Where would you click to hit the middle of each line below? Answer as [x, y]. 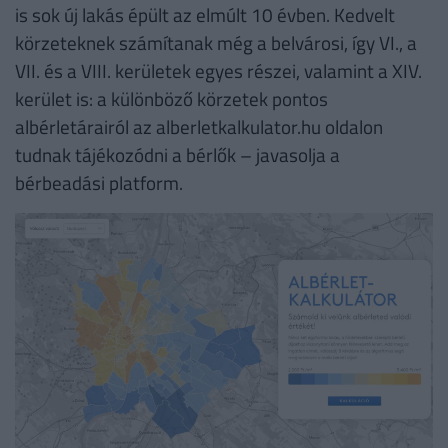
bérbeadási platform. [99, 183]
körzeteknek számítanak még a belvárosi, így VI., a [216, 43]
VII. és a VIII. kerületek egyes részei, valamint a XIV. [218, 71]
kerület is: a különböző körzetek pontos [171, 99]
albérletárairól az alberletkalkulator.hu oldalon [199, 127]
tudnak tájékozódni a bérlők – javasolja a [177, 155]
